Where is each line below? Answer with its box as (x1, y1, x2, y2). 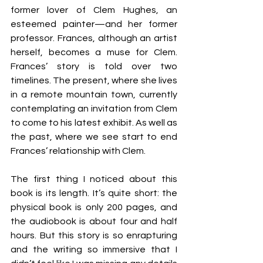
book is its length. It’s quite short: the (11, 188, 177, 198)
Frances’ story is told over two (11, 62, 177, 71)
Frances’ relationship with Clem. (11, 146, 146, 156)
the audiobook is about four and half (11, 217, 177, 226)
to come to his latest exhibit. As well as (11, 118, 177, 127)
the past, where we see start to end (11, 132, 177, 141)
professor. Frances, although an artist (11, 33, 177, 43)
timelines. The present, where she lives (11, 76, 177, 85)
